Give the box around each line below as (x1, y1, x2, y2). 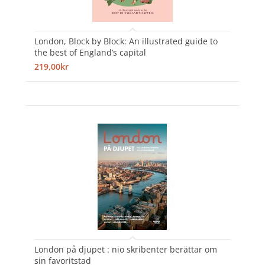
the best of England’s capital (34, 46, 146, 58)
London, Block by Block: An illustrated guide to (34, 35, 218, 47)
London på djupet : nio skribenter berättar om (34, 243, 217, 255)
